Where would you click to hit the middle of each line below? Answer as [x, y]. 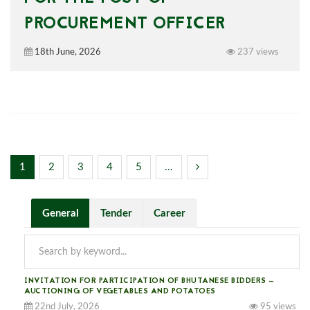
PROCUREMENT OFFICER [125, 25]
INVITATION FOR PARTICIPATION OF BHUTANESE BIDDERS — [149, 281]
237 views [257, 52]
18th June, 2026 [67, 52]
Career [170, 213]
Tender [116, 213]
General [61, 213]
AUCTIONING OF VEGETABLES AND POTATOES [120, 292]
